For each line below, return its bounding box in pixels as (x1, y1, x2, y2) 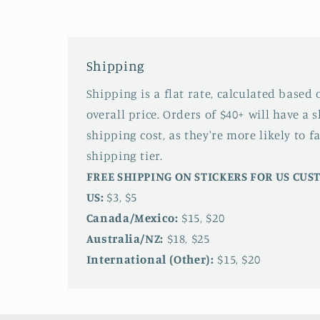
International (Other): (86, 251, 214, 266)
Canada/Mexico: (86, 210, 179, 225)
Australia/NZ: (86, 231, 164, 246)
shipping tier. (86, 148, 163, 163)
